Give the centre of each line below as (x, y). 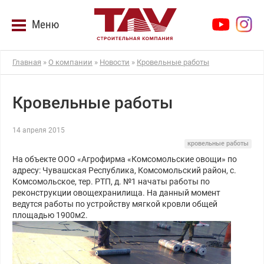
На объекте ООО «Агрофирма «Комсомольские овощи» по (125, 159)
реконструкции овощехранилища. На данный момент (116, 192)
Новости (115, 62)
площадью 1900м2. (50, 215)
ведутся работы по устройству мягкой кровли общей (115, 204)
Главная (27, 62)
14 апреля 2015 (39, 130)
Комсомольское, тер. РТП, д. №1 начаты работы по (111, 181)
